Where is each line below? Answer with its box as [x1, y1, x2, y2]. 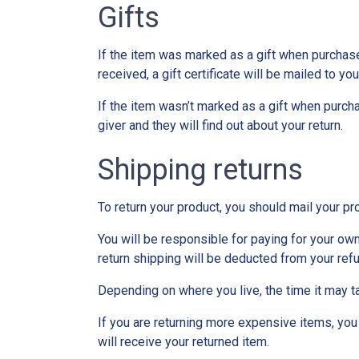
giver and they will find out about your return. [98, 117, 343, 133]
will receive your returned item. [98, 333, 269, 349]
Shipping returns [98, 152, 303, 187]
